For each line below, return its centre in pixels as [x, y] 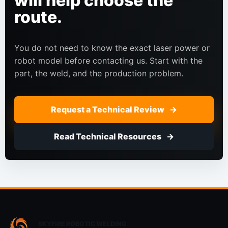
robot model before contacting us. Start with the [109, 60]
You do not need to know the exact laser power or [112, 48]
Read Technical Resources [108, 136]
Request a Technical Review [108, 109]
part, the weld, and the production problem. [99, 73]
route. [38, 17]
